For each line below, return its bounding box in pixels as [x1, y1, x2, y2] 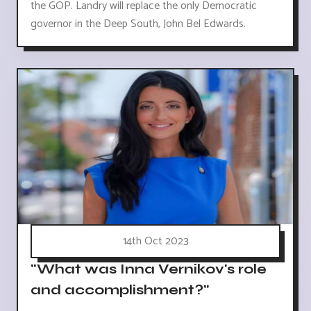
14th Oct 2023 [122, 232, 189, 251]
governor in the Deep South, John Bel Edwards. [31, 15, 246, 34]
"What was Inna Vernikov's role [31, 260, 267, 278]
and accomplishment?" [31, 280, 209, 299]
